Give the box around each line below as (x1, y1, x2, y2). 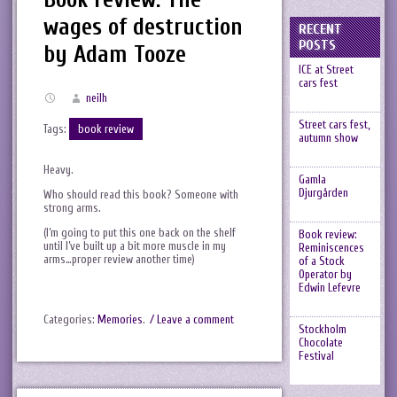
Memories (97, 313, 143, 327)
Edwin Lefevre (298, 281, 361, 294)
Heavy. (43, 162, 74, 176)
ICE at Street (298, 63, 354, 76)
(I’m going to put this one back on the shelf (43, 226, 236, 240)
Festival (298, 349, 334, 362)
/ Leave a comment (150, 313, 234, 327)
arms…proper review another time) (43, 253, 195, 267)
